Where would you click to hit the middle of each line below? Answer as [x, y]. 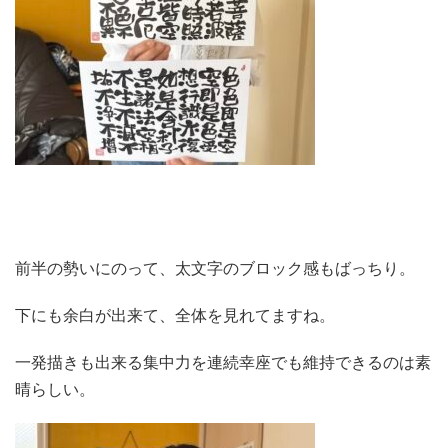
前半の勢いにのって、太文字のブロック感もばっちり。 [215, 268]
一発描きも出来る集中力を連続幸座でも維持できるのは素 [223, 362]
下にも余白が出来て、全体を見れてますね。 [175, 315]
